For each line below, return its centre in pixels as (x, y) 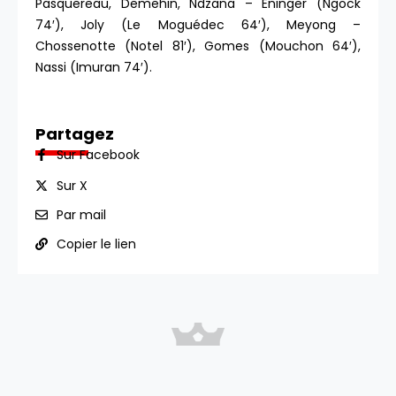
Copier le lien (96, 244)
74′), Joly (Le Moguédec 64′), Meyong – (198, 25)
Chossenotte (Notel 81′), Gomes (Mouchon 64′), (198, 46)
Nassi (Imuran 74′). (94, 68)
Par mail (81, 214)
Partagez (75, 133)
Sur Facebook (98, 154)
